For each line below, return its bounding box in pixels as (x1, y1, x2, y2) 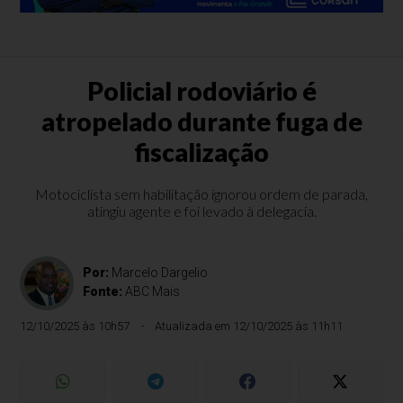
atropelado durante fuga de (40, 106, 363, 137)
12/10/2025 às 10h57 (20, 319, 130, 333)
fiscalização (134, 137, 269, 167)
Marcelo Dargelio (112, 265, 209, 280)
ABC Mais (125, 284, 181, 299)
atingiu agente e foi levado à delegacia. (86, 202, 317, 219)
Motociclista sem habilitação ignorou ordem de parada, (35, 185, 368, 202)
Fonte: (83, 284, 126, 299)
